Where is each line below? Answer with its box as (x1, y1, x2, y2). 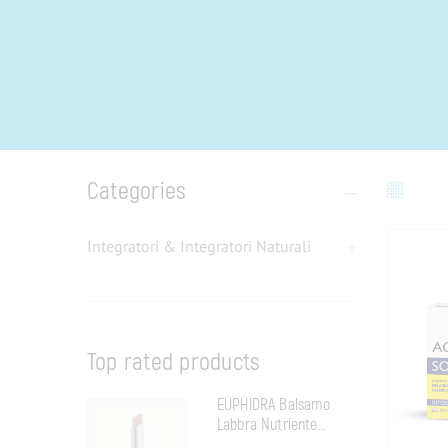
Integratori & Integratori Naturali (92, 235, 311, 256)
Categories (87, 176, 187, 206)
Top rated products (87, 347, 261, 377)
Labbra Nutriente (217, 414, 318, 435)
